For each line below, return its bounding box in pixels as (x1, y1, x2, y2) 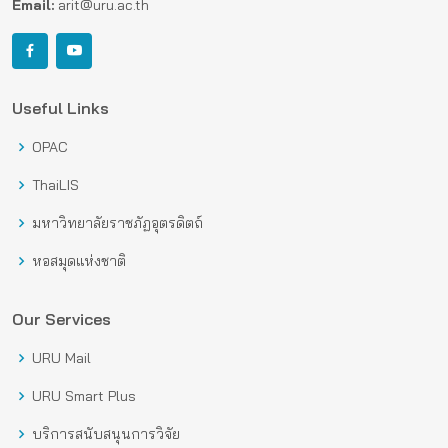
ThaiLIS (32, 176, 79, 195)
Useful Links (12, 98, 109, 119)
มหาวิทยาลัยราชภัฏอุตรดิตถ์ (32, 214, 203, 233)
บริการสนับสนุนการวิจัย (32, 425, 180, 444)
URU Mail (32, 349, 91, 368)
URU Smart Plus (32, 387, 136, 406)
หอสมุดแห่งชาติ (32, 252, 126, 271)
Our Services (12, 309, 111, 330)
